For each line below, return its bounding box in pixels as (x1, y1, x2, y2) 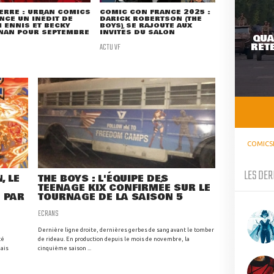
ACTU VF (100, 40, 121, 54)
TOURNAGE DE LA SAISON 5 (38, 190, 183, 205)
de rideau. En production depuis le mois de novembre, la (38, 235, 190, 243)
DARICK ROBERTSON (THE (100, 13, 202, 24)
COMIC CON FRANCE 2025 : (100, 7, 211, 18)
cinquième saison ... (38, 245, 91, 252)
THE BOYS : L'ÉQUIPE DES (38, 172, 168, 187)
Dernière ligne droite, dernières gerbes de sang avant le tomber (38, 226, 214, 234)
